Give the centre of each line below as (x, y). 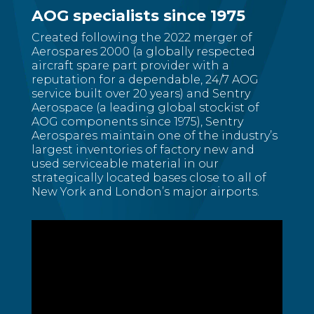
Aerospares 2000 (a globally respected (143, 52)
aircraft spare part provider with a (130, 66)
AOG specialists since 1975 (138, 16)
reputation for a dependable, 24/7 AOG (145, 80)
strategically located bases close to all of (149, 178)
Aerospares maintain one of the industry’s (154, 136)
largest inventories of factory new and (143, 150)
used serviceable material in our (125, 164)
